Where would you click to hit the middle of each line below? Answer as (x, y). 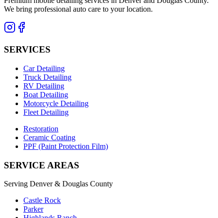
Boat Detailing (46, 94)
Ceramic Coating (49, 137)
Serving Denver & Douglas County (58, 184)
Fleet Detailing (46, 112)
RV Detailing (44, 86)
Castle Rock (42, 200)
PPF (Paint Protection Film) (66, 146)
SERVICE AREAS (42, 165)
